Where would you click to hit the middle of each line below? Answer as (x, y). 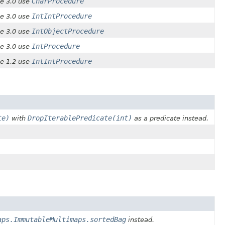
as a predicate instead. (170, 119)
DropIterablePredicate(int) (80, 118)
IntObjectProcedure (68, 31)
